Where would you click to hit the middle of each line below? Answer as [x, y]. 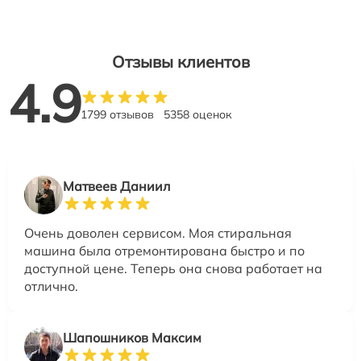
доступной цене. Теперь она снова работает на [173, 269]
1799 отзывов [117, 115]
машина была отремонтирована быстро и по [164, 251]
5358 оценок [198, 115]
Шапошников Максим [132, 338]
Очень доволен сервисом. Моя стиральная [158, 233]
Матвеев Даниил [116, 187]
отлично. [51, 286]
